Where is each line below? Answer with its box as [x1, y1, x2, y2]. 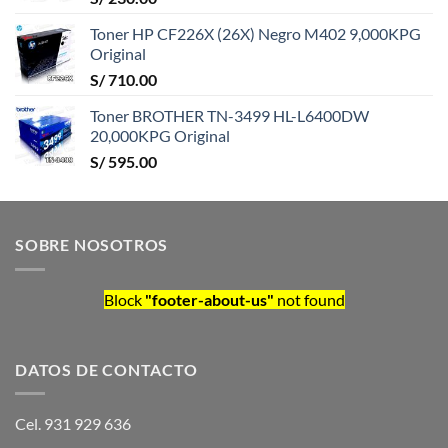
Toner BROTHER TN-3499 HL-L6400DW [90, 106, 369, 126]
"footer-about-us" [144, 289, 274, 309]
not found [273, 289, 345, 309]
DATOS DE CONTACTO [15, 359, 198, 379]
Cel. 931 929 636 [15, 414, 131, 434]
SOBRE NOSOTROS [15, 235, 169, 255]
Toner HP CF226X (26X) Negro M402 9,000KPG [90, 24, 421, 44]
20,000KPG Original [90, 126, 230, 146]
